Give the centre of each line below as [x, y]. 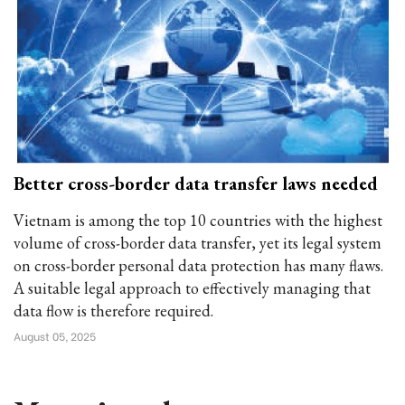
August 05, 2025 [55, 336]
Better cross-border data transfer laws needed [196, 184]
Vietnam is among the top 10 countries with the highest [198, 220]
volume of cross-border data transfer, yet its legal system [198, 243]
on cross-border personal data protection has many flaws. [198, 265]
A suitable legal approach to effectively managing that [192, 288]
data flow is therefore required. [113, 311]
